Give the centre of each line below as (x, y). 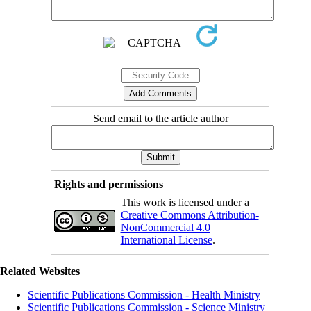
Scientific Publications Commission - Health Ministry (144, 294)
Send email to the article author (160, 118)
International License (166, 239)
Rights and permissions (108, 184)
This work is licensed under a (185, 202)
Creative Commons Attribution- (190, 215)
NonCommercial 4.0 (165, 227)
